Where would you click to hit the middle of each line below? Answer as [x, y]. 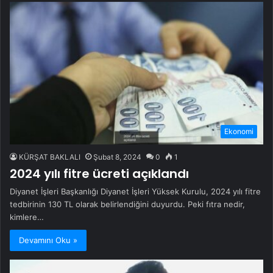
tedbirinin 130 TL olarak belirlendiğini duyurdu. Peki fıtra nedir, [127, 204]
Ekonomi [239, 132]
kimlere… [27, 217]
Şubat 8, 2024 [117, 157]
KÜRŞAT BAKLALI [50, 157]
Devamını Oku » [48, 240]
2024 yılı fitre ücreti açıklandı [99, 174]
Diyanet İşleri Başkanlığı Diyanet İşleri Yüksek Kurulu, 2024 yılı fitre [135, 192]
